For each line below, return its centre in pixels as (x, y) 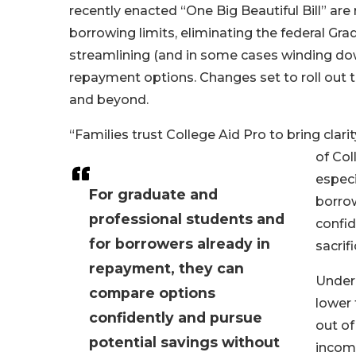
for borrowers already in (180, 244)
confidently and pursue (176, 318)
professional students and (187, 219)
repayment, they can (166, 269)
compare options (152, 293)
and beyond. (109, 100)
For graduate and (153, 195)
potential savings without (184, 342)
